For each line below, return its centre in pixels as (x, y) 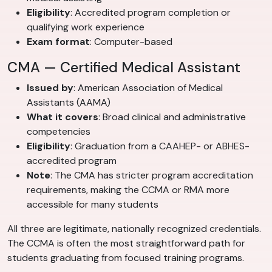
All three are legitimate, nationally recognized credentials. (134, 229)
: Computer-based (131, 42)
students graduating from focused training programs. (126, 258)
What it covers (63, 117)
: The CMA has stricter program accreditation (152, 175)
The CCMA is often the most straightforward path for (126, 243)
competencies (59, 132)
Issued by (50, 88)
